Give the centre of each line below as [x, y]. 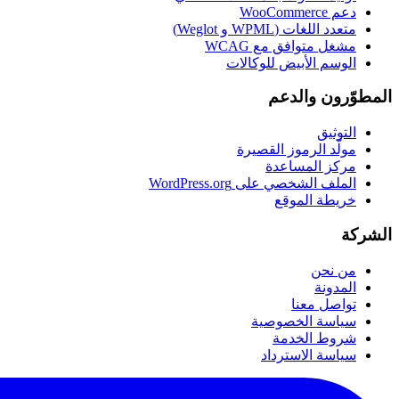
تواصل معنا [324, 304]
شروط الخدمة [314, 338]
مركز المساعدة [311, 167]
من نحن [334, 270]
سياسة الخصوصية [304, 321]
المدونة [335, 287]
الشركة [366, 234]
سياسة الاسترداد [309, 354]
